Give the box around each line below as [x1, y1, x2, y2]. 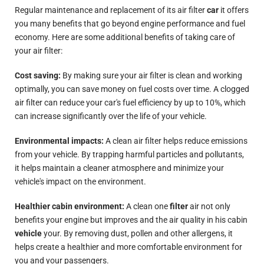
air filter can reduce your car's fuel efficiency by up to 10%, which [15, 98, 246, 108]
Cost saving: [15, 71, 61, 81]
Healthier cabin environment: [15, 201, 124, 212]
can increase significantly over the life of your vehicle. [15, 111, 207, 122]
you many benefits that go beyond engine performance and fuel [15, 19, 245, 29]
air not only [190, 201, 230, 212]
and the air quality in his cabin [138, 214, 247, 225]
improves [104, 214, 138, 225]
